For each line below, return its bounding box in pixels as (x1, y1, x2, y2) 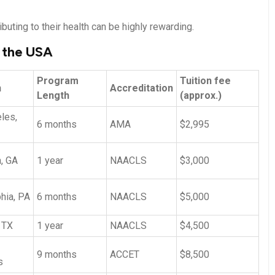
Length (37, 89, 69, 101)
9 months (37, 248, 77, 260)
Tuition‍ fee (180, 74, 231, 87)
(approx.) (180, 89, 222, 101)
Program (37, 74, 79, 87)
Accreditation (110, 82, 173, 94)
